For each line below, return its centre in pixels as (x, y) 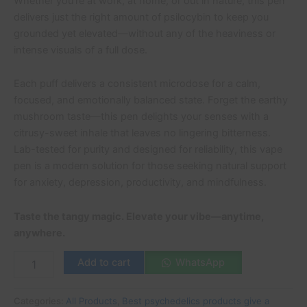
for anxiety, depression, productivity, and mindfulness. (140, 183)
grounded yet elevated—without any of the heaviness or (145, 33)
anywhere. (39, 233)
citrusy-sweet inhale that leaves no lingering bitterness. (142, 133)
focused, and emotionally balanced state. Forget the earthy (151, 100)
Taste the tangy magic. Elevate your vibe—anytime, (139, 216)
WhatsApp (200, 263)
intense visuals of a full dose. (81, 50)
